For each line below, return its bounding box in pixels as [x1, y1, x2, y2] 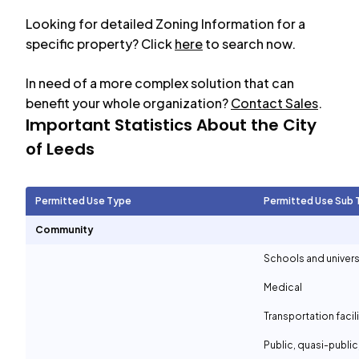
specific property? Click [26, 35, 172, 52]
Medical [264, 281, 302, 293]
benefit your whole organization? [26, 95, 228, 111]
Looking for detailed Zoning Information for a [26, 15, 305, 32]
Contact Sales [231, 95, 318, 111]
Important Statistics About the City [26, 114, 317, 136]
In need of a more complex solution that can [26, 75, 294, 91]
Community [35, 224, 94, 236]
